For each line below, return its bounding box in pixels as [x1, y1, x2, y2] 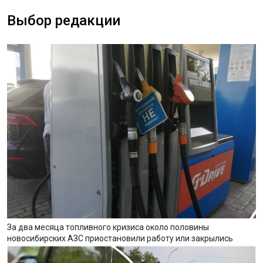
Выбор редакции [7, 12, 120, 29]
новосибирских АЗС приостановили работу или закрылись [7, 234, 233, 244]
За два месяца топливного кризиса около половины [7, 222, 209, 232]
